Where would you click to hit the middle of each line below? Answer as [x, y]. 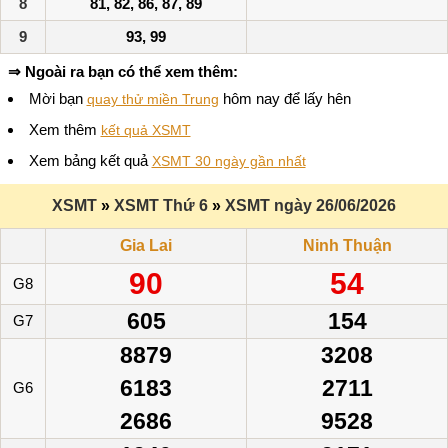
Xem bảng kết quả [90, 160]
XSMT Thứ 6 [161, 205]
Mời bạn [57, 98]
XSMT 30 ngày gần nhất [228, 160]
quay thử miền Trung [152, 98]
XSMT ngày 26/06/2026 [310, 205]
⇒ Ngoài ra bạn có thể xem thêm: [122, 72]
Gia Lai [146, 245]
